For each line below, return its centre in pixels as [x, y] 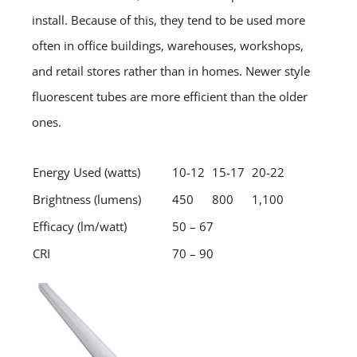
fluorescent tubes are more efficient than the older [169, 97]
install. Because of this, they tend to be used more [168, 20]
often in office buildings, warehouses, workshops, [167, 46]
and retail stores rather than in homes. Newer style [171, 71]
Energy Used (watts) [86, 173]
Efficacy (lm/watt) [79, 227]
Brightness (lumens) [86, 200]
